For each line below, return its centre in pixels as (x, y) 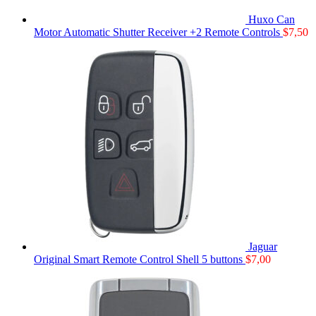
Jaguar (263, 246)
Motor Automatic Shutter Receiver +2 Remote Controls (157, 32)
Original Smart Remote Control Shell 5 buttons (138, 259)
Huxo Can (272, 19)
